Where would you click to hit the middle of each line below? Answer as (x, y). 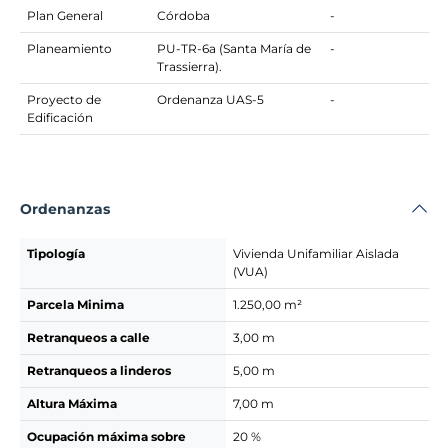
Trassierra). (189, 66)
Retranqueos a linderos (98, 370)
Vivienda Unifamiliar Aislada (315, 253)
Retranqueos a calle (88, 337)
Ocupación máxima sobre (106, 436)
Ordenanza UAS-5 (210, 99)
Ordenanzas (65, 208)
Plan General (64, 15)
